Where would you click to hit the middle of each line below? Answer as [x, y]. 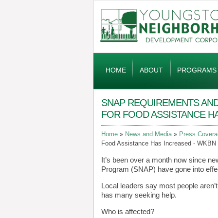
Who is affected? [128, 212]
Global [103, 58]
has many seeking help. [139, 195]
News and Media [148, 134]
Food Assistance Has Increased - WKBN [159, 144]
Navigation [110, 69]
